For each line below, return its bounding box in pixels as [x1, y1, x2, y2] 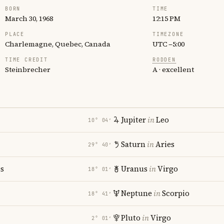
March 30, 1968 [5, 13, 53, 23]
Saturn [121, 139, 145, 149]
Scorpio [162, 188, 189, 198]
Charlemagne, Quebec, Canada [5, 39, 110, 49]
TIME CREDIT [5, 56, 48, 63]
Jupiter [121, 114, 146, 125]
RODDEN [152, 56, 176, 63]
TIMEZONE [152, 31, 184, 37]
